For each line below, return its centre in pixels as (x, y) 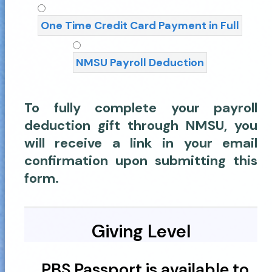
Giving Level (141, 231)
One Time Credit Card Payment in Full (140, 25)
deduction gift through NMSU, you (141, 125)
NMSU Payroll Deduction (140, 63)
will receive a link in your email (141, 143)
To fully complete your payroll (141, 108)
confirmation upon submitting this (141, 161)
